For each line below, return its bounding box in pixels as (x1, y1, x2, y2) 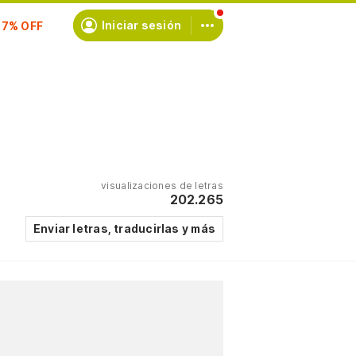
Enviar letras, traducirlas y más (33, 222, 215, 235)
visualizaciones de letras (101, 180, 223, 192)
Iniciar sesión (101, 18, 181, 32)
